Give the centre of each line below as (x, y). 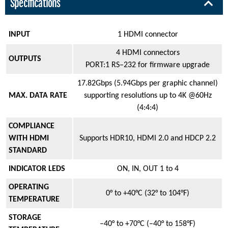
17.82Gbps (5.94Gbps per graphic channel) (148, 84)
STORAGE (25, 218)
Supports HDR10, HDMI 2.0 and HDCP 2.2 (148, 139)
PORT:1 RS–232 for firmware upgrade (148, 65)
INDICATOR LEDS (37, 169)
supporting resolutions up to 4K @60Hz (148, 96)
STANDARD (28, 151)
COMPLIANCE (32, 126)
